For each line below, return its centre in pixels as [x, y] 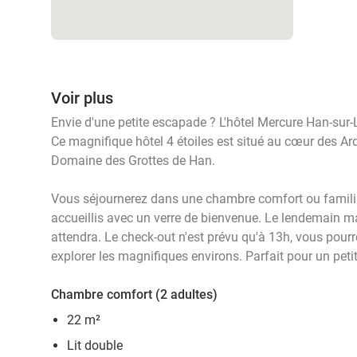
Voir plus [82, 98]
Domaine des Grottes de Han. [133, 161]
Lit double [95, 345]
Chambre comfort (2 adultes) [134, 294]
